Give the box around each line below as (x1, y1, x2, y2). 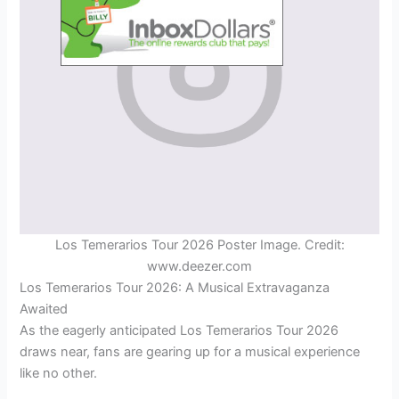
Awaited (20, 300, 69, 317)
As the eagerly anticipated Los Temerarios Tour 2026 (20, 322, 339, 338)
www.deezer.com (147, 257, 252, 274)
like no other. (20, 364, 98, 381)
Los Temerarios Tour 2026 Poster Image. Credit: (54, 236, 345, 253)
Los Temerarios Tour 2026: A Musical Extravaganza (20, 279, 330, 296)
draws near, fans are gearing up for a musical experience (20, 343, 361, 360)
